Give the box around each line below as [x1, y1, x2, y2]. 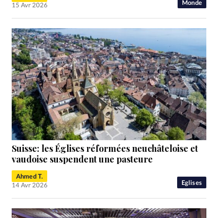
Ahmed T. [16, 172, 43, 181]
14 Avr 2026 [12, 181, 48, 189]
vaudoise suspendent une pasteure [12, 153, 153, 165]
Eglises [181, 179, 202, 187]
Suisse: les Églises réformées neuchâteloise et [12, 143, 198, 155]
